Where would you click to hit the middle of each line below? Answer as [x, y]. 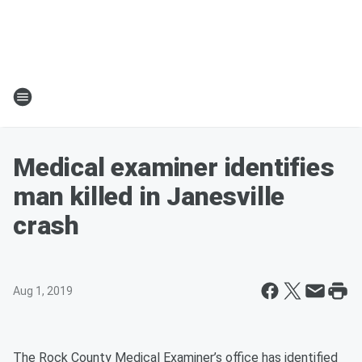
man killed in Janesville [149, 196]
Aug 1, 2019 [43, 291]
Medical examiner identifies [174, 167]
